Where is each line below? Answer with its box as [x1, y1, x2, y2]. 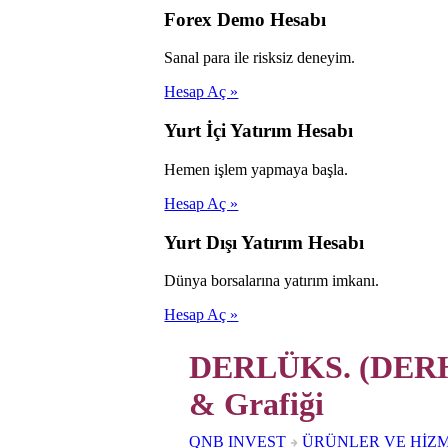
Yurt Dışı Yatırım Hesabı [164, 231, 365, 253]
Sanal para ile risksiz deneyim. [164, 49, 356, 67]
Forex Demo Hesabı [164, 8, 327, 30]
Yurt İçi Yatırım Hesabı [164, 120, 354, 142]
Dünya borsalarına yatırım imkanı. [164, 272, 380, 290]
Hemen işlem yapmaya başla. [164, 160, 349, 178]
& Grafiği [189, 386, 325, 423]
